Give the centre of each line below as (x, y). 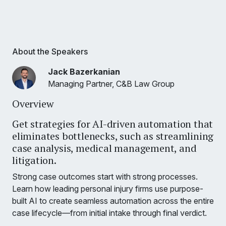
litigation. (34, 160)
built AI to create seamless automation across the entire (113, 201)
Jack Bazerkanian (84, 72)
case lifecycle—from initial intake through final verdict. (109, 213)
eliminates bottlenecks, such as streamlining (113, 136)
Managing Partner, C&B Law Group (111, 84)
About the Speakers (50, 52)
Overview (33, 104)
